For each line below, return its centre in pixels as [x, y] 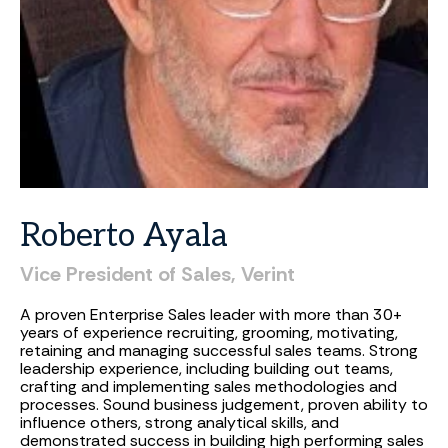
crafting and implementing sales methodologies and [208, 386]
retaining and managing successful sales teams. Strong [219, 350]
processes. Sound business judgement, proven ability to [224, 404]
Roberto [77, 236]
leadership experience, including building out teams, [206, 368]
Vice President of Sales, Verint [157, 274]
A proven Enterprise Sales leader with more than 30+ [211, 314]
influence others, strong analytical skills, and [179, 422]
